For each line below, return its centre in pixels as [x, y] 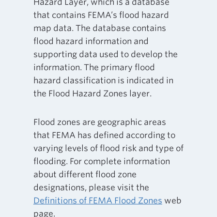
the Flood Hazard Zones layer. [92, 94]
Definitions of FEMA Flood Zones [98, 201]
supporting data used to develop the [105, 54]
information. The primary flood [94, 68]
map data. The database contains [100, 28]
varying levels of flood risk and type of [108, 148]
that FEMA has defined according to [104, 135]
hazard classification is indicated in [103, 81]
